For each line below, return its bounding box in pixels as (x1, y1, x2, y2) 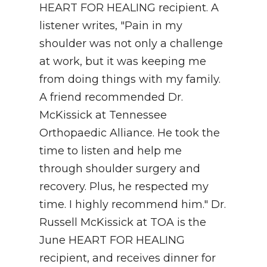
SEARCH (14, 41, 55, 52)
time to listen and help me (39, 144, 182, 158)
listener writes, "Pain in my (39, 19, 182, 33)
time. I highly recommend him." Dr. (39, 198, 226, 212)
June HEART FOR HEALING (39, 234, 185, 247)
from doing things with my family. (39, 73, 221, 86)
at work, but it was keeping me (39, 55, 206, 69)
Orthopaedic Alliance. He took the (39, 126, 220, 140)
